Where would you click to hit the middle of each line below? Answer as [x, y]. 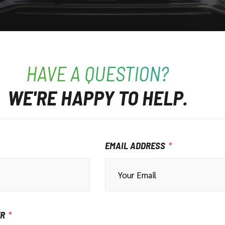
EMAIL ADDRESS [135, 145]
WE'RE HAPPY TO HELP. [97, 97]
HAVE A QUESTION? [97, 73]
